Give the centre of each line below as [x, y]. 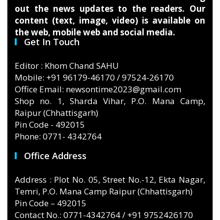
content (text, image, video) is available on [110, 20]
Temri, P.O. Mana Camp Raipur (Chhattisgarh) [104, 191]
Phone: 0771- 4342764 [58, 136]
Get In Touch [52, 42]
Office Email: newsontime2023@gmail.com [98, 89]
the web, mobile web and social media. [95, 32]
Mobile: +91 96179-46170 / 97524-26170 [94, 77]
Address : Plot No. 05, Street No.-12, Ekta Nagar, [110, 179]
